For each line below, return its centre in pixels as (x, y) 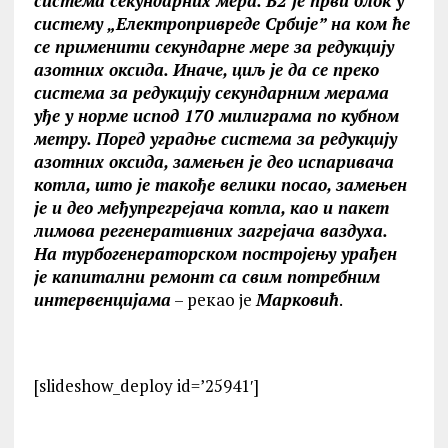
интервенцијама (102, 299)
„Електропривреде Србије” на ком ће (258, 23)
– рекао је (213, 299)
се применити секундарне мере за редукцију (213, 46)
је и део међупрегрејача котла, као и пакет (211, 207)
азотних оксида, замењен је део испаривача (213, 161)
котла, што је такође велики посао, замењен (220, 184)
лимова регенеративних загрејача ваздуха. (210, 230)
